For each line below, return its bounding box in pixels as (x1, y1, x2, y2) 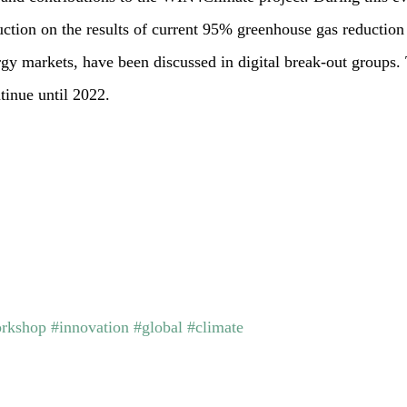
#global (134, 317, 184, 336)
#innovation (51, 317, 130, 336)
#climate (187, 317, 244, 336)
